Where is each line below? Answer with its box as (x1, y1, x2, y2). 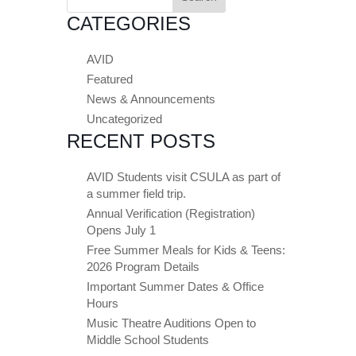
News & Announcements (87, 92, 215, 106)
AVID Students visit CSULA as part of (87, 170, 281, 184)
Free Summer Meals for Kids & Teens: (87, 243, 285, 257)
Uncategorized (87, 112, 162, 126)
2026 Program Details (87, 260, 199, 274)
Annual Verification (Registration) (87, 207, 255, 221)
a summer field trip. (87, 187, 186, 201)
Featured (87, 72, 133, 87)
